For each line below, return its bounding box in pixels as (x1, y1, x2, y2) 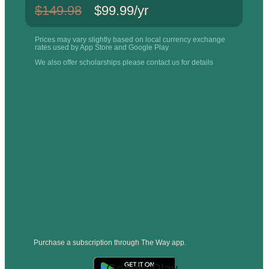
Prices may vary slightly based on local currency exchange (35, 35, 225, 44)
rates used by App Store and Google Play (35, 43, 169, 52)
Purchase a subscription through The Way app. (33, 238, 186, 247)
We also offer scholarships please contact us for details (35, 58, 213, 67)
